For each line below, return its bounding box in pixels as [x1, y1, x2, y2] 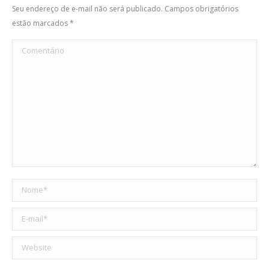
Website [12, 238, 43, 250]
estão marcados [12, 17, 70, 28]
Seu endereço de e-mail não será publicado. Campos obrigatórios [12, 3, 238, 14]
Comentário [12, 41, 58, 53]
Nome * [12, 180, 44, 192]
